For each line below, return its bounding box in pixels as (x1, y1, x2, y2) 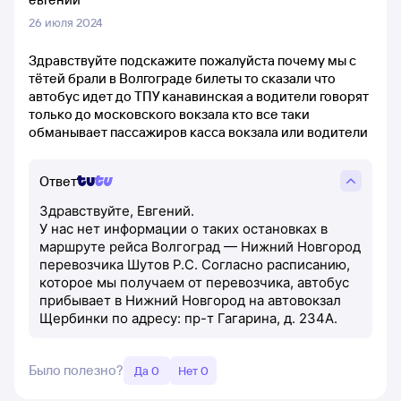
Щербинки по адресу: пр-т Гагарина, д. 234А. (39, 310, 337, 327)
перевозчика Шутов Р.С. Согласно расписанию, (39, 256, 350, 273)
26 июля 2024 (29, 15, 102, 30)
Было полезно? (29, 362, 124, 379)
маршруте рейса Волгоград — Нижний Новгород (39, 238, 361, 255)
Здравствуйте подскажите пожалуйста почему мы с (29, 52, 356, 69)
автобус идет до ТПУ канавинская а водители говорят (29, 88, 369, 105)
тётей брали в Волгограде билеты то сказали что (29, 70, 336, 87)
